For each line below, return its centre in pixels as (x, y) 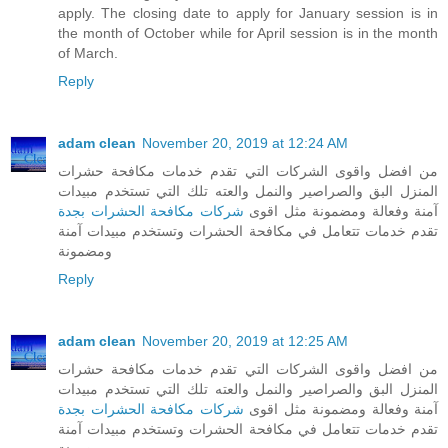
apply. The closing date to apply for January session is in (248, 13)
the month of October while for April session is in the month (248, 33)
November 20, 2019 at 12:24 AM (245, 143)
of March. (88, 53)
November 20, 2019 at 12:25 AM (245, 341)
